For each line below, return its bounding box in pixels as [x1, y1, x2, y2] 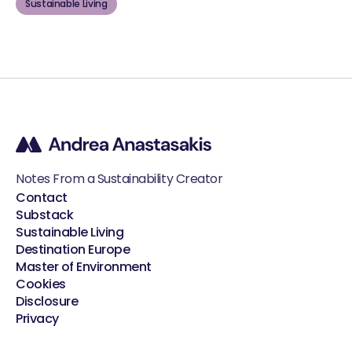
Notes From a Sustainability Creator [16, 170, 223, 189]
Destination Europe [16, 240, 130, 259]
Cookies [16, 275, 66, 294]
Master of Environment [16, 258, 152, 277]
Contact [16, 189, 68, 207]
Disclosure [16, 292, 79, 311]
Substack [16, 206, 74, 225]
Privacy [16, 310, 59, 328]
